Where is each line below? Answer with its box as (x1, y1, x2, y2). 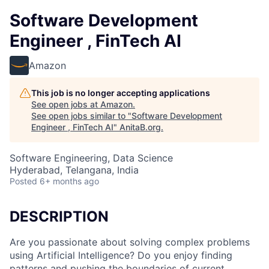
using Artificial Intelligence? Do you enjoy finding (10, 249, 232, 261)
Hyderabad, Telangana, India (10, 164, 139, 176)
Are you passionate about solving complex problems (10, 235, 250, 248)
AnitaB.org (119, 122, 161, 132)
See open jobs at (31, 99, 100, 109)
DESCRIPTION (10, 208, 109, 225)
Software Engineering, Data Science (10, 152, 173, 164)
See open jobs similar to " (31, 110, 131, 121)
